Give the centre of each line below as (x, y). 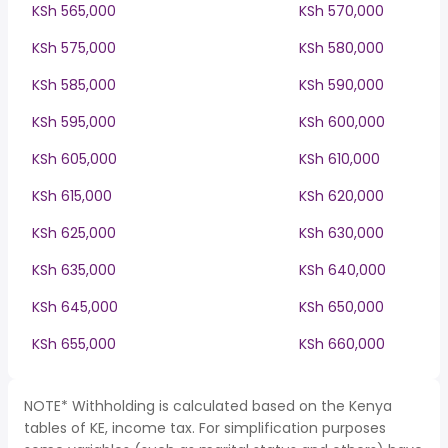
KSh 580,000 (341, 48)
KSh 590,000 (341, 85)
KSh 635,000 (74, 270)
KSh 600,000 (342, 122)
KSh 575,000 (74, 48)
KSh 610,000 (339, 159)
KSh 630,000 (341, 233)
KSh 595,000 (74, 122)
